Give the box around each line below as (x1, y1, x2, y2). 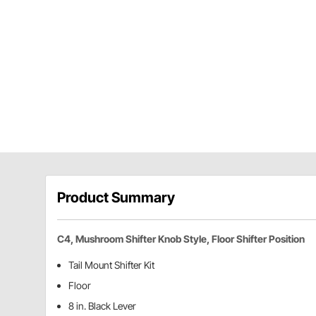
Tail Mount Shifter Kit (68, 259, 154, 272)
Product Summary (57, 189, 175, 207)
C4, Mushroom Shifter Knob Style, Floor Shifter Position (57, 233, 305, 245)
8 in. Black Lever (68, 300, 136, 312)
